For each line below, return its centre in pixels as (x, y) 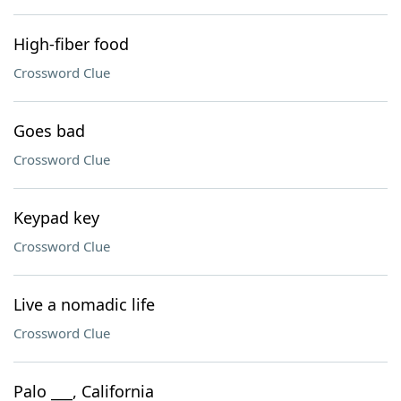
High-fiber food (71, 44)
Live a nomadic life (84, 304)
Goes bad (49, 131)
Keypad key (56, 218)
